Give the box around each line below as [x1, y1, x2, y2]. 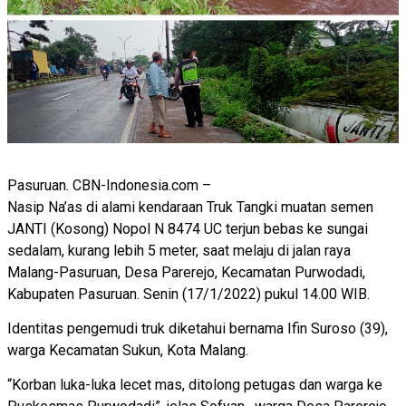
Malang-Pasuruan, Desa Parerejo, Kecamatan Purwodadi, [7, 263, 365, 281]
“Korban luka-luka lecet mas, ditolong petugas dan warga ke [7, 376, 382, 394]
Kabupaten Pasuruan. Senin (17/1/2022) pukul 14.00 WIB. [7, 285, 373, 303]
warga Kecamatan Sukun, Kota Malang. [7, 342, 252, 360]
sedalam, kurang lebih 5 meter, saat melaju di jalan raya [7, 241, 351, 259]
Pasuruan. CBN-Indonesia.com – [7, 176, 211, 194]
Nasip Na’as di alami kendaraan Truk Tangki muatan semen [7, 198, 373, 216]
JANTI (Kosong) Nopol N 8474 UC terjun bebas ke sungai [7, 219, 368, 237]
